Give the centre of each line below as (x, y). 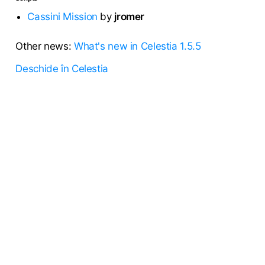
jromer (130, 16)
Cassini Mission (62, 16)
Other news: (45, 46)
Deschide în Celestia (62, 69)
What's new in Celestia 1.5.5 (137, 46)
